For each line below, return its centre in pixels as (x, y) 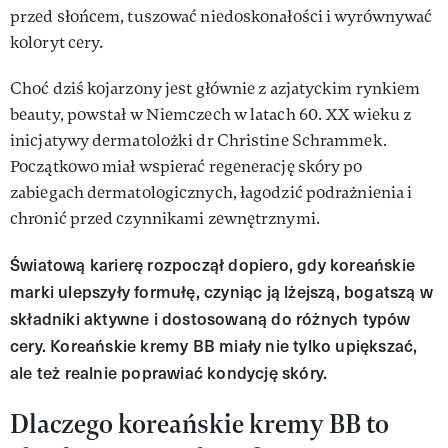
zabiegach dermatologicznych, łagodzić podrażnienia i (211, 192)
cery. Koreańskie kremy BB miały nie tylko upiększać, (214, 345)
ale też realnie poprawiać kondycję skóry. (169, 372)
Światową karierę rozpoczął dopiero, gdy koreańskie (213, 264)
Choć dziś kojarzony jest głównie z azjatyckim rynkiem (215, 88)
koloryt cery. (57, 42)
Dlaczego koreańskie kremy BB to (199, 423)
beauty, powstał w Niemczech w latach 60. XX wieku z (211, 114)
